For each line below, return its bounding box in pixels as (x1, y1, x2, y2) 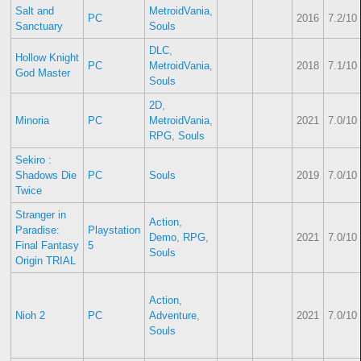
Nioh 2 (15, 309, 45, 322)
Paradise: (15, 224, 60, 237)
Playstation (87, 224, 140, 237)
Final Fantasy (15, 239, 79, 252)
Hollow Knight (15, 52, 79, 64)
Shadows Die (15, 169, 77, 182)
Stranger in (15, 209, 66, 222)
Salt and (15, 5, 54, 18)
